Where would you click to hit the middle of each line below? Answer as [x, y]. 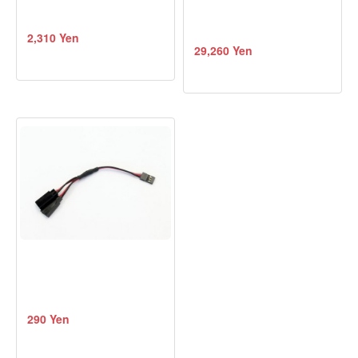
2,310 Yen [53, 37]
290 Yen [48, 318]
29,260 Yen [223, 51]
